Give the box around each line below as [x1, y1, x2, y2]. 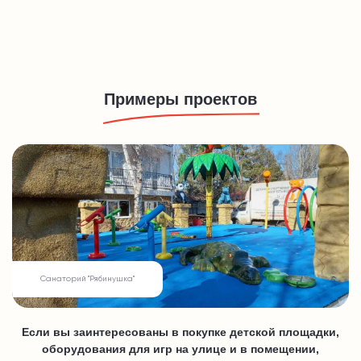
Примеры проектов [104, 89, 257, 108]
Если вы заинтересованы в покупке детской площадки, [22, 325, 339, 338]
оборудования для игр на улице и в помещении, [42, 342, 319, 355]
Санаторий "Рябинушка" [40, 275, 135, 283]
